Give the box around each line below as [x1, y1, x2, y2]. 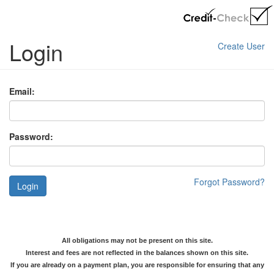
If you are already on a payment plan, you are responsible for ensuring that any [10, 261, 264, 268]
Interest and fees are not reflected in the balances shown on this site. [26, 249, 248, 256]
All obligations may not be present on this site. [61, 237, 213, 244]
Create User [217, 40, 265, 52]
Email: [9, 85, 35, 97]
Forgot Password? [194, 176, 265, 188]
